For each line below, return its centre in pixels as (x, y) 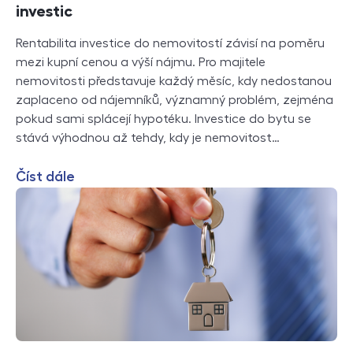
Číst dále (45, 176)
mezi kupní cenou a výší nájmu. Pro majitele (141, 62)
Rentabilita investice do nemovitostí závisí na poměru (170, 43)
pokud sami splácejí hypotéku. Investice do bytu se (163, 119)
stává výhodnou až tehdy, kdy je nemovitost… (148, 137)
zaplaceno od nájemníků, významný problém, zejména (175, 100)
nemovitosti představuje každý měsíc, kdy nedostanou (174, 81)
